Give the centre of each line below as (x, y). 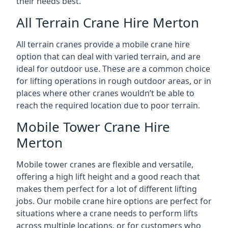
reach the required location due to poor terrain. (108, 105)
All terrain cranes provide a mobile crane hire (103, 44)
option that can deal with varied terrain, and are (108, 56)
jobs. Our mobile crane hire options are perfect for (114, 201)
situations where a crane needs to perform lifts (107, 213)
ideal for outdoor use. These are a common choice (113, 69)
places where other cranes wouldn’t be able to (105, 93)
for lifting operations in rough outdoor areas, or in (114, 81)
